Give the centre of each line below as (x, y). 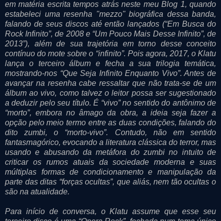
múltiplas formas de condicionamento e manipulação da (110, 172)
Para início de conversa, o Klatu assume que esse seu (110, 211)
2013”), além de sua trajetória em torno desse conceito (110, 43)
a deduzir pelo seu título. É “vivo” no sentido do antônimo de (110, 103)
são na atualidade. (37, 191)
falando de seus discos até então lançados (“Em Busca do (110, 24)
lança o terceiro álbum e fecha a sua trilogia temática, (110, 63)
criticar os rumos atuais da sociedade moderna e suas (110, 162)
